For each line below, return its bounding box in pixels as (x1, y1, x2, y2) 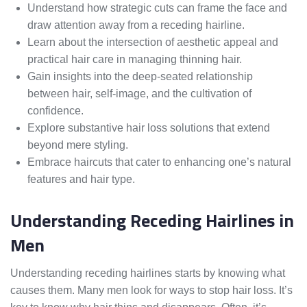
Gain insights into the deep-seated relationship (27, 71, 253, 83)
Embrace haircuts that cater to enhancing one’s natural (27, 156, 291, 169)
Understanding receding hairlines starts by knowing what (10, 267, 285, 280)
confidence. (27, 105, 84, 117)
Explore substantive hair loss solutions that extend (27, 122, 270, 134)
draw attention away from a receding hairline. (27, 19, 245, 32)
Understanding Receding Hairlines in (10, 207, 294, 234)
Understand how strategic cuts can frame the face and (27, 2, 287, 14)
